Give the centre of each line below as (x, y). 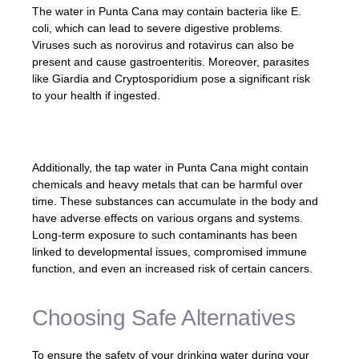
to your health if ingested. (96, 95)
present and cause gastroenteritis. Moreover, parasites (171, 61)
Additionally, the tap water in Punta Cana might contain (170, 167)
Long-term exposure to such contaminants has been (165, 234)
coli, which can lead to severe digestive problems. (157, 28)
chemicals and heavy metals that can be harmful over (167, 184)
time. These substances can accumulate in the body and (175, 201)
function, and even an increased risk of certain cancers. (172, 268)
